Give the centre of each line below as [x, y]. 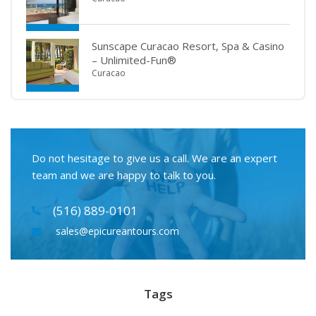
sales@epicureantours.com [117, 231]
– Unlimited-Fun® [134, 60]
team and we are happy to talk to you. [124, 175]
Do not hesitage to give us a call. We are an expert [154, 158]
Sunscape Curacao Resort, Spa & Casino [188, 46]
